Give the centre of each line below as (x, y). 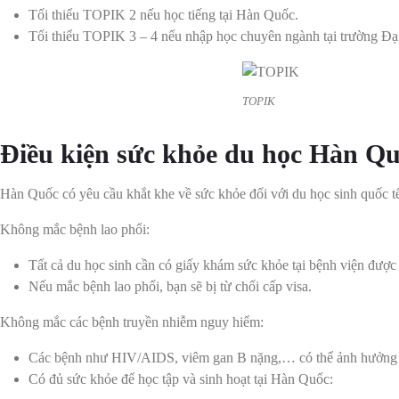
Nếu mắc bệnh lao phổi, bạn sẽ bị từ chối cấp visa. (170, 286)
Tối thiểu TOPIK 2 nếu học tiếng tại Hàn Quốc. (163, 15)
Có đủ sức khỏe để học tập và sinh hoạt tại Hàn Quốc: (181, 379)
